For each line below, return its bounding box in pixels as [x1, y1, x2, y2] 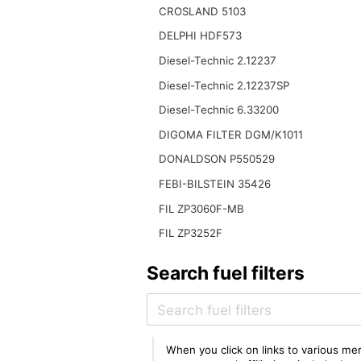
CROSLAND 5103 [158, 4, 246, 18]
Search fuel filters [146, 262, 305, 285]
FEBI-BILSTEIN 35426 [158, 177, 271, 191]
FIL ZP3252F [158, 226, 222, 240]
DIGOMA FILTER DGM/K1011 [158, 127, 303, 141]
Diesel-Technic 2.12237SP [158, 78, 289, 92]
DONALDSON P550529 [158, 152, 275, 166]
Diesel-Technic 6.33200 [158, 103, 279, 117]
